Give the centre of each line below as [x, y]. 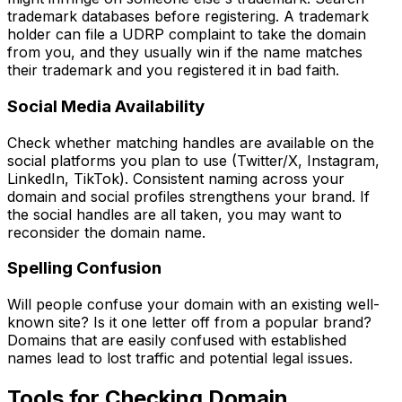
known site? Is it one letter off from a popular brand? [189, 323]
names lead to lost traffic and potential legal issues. [180, 358]
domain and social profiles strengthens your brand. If [188, 196]
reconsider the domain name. [106, 232]
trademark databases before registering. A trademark [188, 17]
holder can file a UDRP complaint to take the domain [187, 35]
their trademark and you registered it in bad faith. [173, 70]
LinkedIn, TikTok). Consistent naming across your [176, 178]
